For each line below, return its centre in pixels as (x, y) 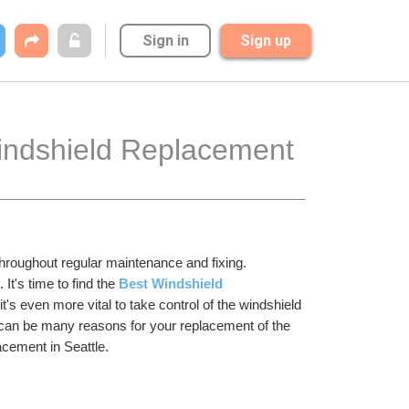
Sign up (266, 41)
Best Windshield (171, 283)
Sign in (165, 41)
